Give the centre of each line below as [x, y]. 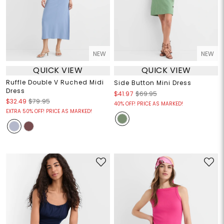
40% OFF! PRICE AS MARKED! [148, 103]
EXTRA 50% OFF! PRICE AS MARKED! [49, 111]
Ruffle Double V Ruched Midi [55, 82]
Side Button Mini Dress [153, 82]
